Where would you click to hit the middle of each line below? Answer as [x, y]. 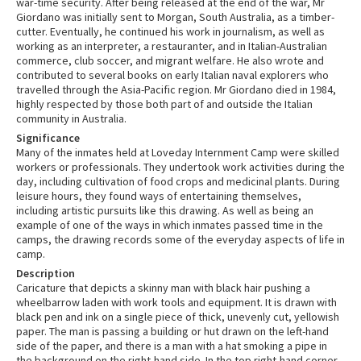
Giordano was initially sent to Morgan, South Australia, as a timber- [175, 17]
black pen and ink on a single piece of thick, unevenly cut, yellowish [178, 316]
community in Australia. [71, 118]
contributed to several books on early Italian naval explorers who [172, 75]
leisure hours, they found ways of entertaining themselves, [159, 195]
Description [46, 273]
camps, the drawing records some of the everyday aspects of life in [180, 239]
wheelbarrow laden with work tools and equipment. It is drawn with [176, 302]
